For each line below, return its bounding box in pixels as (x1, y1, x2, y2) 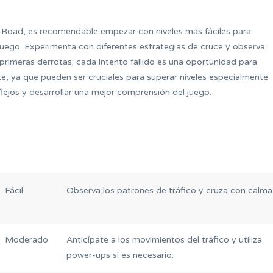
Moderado (5, 235, 48, 246)
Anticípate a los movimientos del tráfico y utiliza (66, 235, 262, 246)
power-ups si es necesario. (66, 250, 174, 261)
